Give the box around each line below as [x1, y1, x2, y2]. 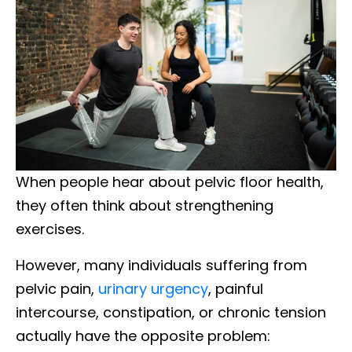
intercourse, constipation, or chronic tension [16, 302, 326, 322]
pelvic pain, [16, 278, 98, 299]
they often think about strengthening [16, 195, 273, 215]
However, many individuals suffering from [16, 255, 307, 275]
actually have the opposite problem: [16, 325, 270, 346]
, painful [208, 278, 263, 299]
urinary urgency [98, 278, 208, 299]
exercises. [16, 218, 84, 239]
